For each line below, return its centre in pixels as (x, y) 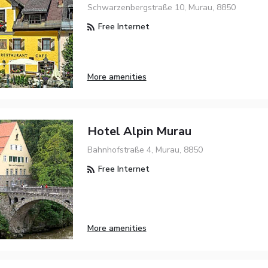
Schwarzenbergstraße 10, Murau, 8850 (161, 8)
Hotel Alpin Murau (139, 132)
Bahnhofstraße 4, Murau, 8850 (145, 150)
